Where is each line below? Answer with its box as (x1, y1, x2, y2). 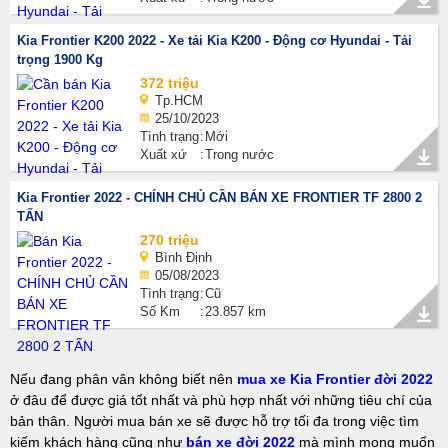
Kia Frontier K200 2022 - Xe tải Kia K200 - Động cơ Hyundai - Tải (17, 33, 412, 48)
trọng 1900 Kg (17, 52, 103, 67)
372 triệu (140, 75, 199, 91)
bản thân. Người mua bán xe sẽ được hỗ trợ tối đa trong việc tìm (10, 413, 419, 429)
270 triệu (140, 232, 199, 248)
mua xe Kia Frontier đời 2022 (237, 371, 433, 387)
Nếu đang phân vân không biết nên (10, 371, 237, 387)
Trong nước (205, 147, 274, 162)
